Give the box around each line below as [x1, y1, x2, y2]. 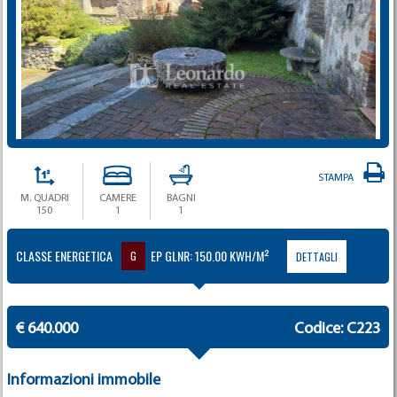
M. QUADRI [19, 193, 69, 204]
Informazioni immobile [6, 372, 160, 389]
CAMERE [98, 193, 136, 204]
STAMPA [318, 173, 360, 183]
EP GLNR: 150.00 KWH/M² [144, 246, 269, 265]
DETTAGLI [295, 249, 338, 264]
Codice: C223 [294, 321, 381, 338]
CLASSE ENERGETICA [15, 246, 113, 265]
